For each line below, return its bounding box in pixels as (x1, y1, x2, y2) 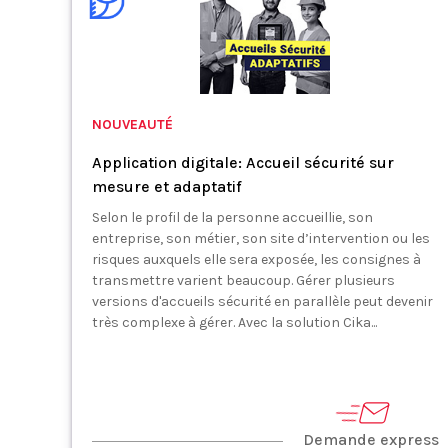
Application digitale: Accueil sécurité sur (92, 153, 394, 172)
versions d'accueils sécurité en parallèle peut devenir (92, 293, 433, 310)
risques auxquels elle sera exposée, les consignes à (92, 251, 421, 268)
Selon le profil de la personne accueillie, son (92, 209, 373, 226)
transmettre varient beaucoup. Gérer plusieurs (92, 272, 395, 289)
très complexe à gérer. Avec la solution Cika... (92, 314, 377, 331)
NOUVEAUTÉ (92, 116, 173, 133)
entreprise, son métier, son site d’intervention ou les (92, 230, 430, 247)
